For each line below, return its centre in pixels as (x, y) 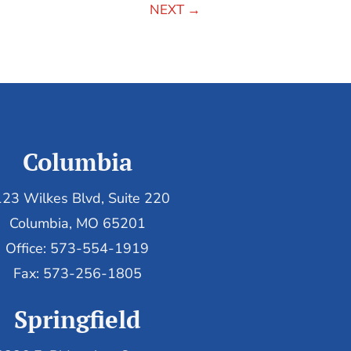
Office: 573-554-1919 (78, 248)
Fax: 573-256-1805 (77, 273)
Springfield (77, 320)
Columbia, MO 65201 (77, 223)
